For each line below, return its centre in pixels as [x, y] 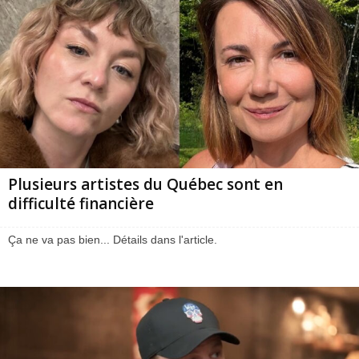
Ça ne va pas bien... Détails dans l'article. [113, 239]
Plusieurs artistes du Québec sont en [145, 184]
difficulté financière [81, 203]
